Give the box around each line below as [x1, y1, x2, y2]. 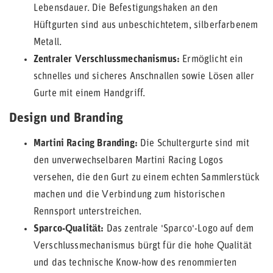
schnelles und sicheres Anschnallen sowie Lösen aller [34, 72, 255, 82]
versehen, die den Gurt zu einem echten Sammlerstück [34, 173, 260, 183]
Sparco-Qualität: [34, 224, 104, 234]
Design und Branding [9, 112, 124, 125]
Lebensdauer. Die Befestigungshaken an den [34, 4, 218, 13]
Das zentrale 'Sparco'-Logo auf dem [104, 224, 254, 234]
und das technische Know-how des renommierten [34, 258, 237, 268]
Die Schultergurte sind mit [137, 139, 250, 149]
